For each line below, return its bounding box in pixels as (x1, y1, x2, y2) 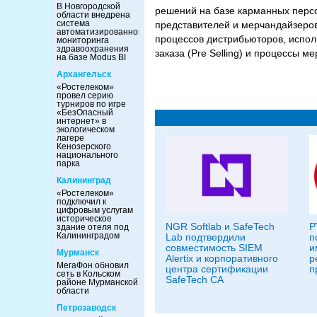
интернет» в (57, 116, 106, 126)
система (57, 18, 90, 28)
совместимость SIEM (166, 242, 263, 253)
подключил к (57, 197, 106, 207)
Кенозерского (57, 142, 111, 151)
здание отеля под (57, 222, 129, 232)
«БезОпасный (57, 108, 113, 117)
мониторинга (57, 35, 109, 45)
